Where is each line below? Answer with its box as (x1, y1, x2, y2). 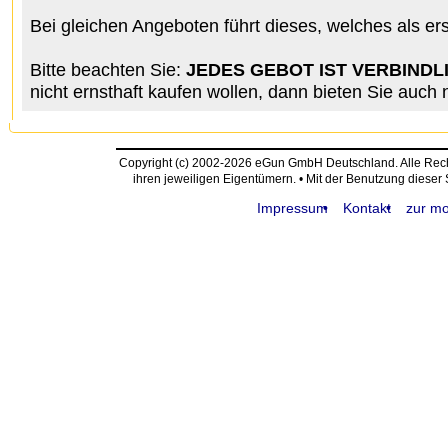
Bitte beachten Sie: (30, 59, 186, 80)
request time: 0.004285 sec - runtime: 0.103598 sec (8, 223, 286, 237)
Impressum (256, 200, 328, 216)
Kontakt (342, 200, 391, 216)
